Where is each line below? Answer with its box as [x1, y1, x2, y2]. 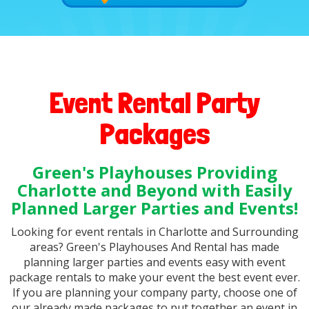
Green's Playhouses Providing [32, 161, 277, 184]
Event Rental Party [49, 86, 260, 121]
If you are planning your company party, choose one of [12, 285, 297, 301]
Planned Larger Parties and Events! [11, 197, 298, 220]
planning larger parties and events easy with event [23, 255, 286, 270]
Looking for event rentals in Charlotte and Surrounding [10, 224, 299, 240]
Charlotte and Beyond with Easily [17, 179, 292, 202]
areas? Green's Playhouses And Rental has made [30, 239, 279, 255]
